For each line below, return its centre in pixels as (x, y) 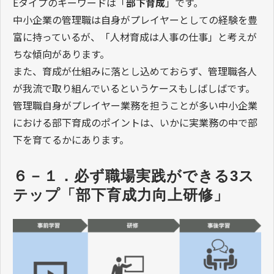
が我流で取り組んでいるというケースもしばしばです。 (134, 88)
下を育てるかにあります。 (71, 140)
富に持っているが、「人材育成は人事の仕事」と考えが (135, 37)
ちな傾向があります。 (61, 54)
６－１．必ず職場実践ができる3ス (134, 176)
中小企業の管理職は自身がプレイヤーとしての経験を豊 (135, 20)
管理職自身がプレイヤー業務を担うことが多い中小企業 (135, 106)
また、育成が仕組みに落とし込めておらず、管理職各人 (135, 71)
